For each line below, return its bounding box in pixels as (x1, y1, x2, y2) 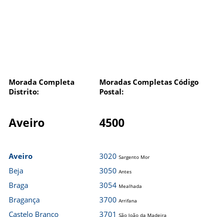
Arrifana (119, 197, 137, 204)
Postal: (99, 87, 124, 96)
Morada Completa (9, 77, 75, 87)
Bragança (9, 195, 40, 204)
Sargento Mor (119, 154, 150, 160)
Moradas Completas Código (99, 77, 199, 87)
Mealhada (119, 183, 142, 189)
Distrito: (9, 87, 39, 96)
